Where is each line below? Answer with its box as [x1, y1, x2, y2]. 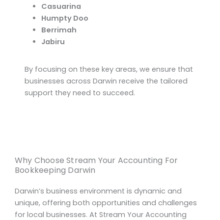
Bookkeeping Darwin [15, 164, 96, 176]
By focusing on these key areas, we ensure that [25, 64, 193, 74]
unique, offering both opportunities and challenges [15, 197, 197, 208]
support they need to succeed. [25, 87, 135, 98]
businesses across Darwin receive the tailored [25, 76, 188, 86]
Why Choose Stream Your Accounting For [15, 154, 178, 166]
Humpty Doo [41, 13, 88, 24]
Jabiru [41, 37, 65, 47]
